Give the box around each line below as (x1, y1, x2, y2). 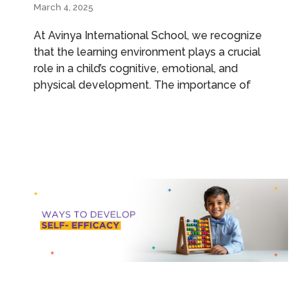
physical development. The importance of (34, 78, 251, 91)
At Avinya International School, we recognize (34, 28, 262, 42)
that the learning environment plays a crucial (34, 45, 261, 58)
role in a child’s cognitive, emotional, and (34, 61, 238, 75)
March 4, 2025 (34, 1, 93, 12)
